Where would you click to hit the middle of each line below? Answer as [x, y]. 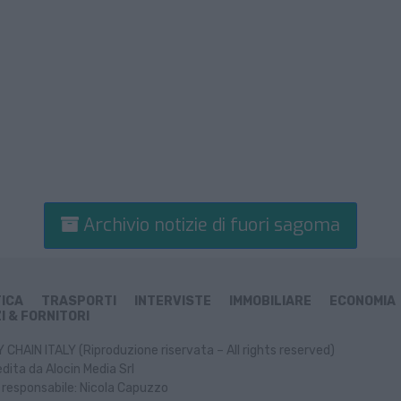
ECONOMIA [363, 302]
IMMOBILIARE [270, 302]
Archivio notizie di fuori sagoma [209, 226]
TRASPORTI [79, 302]
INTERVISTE [173, 302]
